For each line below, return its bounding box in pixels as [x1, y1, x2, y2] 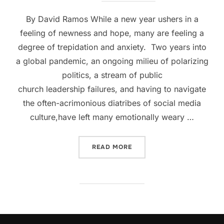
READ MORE [92, 142, 132, 151]
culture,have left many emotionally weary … [30, 111, 194, 122]
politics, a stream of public [61, 69, 162, 80]
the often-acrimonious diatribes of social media [23, 97, 201, 108]
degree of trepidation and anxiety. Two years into [17, 41, 206, 52]
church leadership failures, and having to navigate [18, 83, 206, 94]
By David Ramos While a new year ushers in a [25, 13, 198, 24]
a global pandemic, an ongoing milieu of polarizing [15, 55, 208, 66]
